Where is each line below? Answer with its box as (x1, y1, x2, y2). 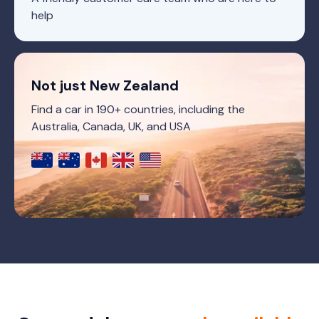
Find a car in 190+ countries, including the (31, 101, 245, 117)
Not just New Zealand (31, 75, 179, 95)
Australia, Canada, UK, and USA (31, 118, 191, 134)
